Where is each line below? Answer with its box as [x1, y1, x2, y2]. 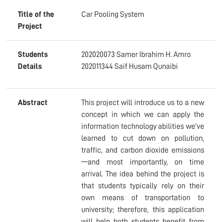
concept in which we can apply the [81, 110, 204, 118]
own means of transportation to [81, 193, 204, 202]
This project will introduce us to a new [81, 98, 204, 107]
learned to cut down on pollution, [81, 134, 204, 142]
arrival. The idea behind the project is [81, 169, 204, 178]
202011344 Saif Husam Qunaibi [81, 62, 178, 70]
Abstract [18, 98, 48, 107]
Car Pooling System [81, 10, 144, 18]
